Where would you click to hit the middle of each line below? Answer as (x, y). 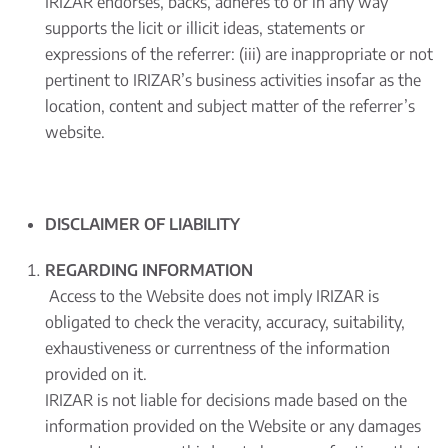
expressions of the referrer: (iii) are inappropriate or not (239, 54)
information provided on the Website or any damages (233, 426)
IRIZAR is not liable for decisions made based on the (226, 400)
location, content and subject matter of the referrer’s (230, 106)
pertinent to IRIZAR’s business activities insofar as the (233, 80)
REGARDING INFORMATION (149, 270)
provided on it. (96, 374)
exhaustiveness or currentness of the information (217, 348)
